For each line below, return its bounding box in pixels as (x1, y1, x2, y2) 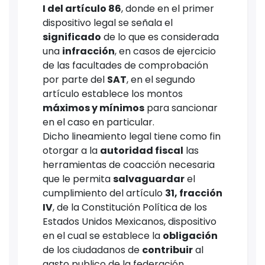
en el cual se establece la (43, 229, 163, 243)
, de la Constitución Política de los (53, 201, 207, 215)
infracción (62, 44, 115, 59)
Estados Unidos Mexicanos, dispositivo (43, 215, 216, 229)
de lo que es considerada (101, 30, 219, 44)
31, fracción (165, 186, 222, 201)
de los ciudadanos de (43, 243, 142, 257)
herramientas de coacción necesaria (43, 158, 215, 172)
